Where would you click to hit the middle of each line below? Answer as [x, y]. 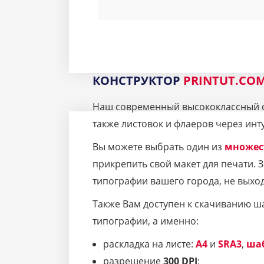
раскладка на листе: [149, 244]
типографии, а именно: [146, 221]
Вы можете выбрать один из [159, 147]
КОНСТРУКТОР [138, 81]
